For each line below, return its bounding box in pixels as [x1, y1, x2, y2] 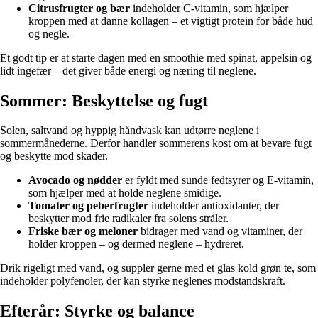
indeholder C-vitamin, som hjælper [130, 1, 288, 14]
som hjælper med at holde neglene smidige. [28, 187, 221, 199]
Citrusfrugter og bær [28, 1, 130, 14]
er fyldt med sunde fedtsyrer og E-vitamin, [122, 174, 314, 187]
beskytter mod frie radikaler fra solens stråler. [28, 212, 229, 225]
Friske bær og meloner [28, 225, 138, 238]
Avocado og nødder [28, 174, 122, 187]
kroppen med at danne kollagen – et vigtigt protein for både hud [28, 14, 313, 27]
